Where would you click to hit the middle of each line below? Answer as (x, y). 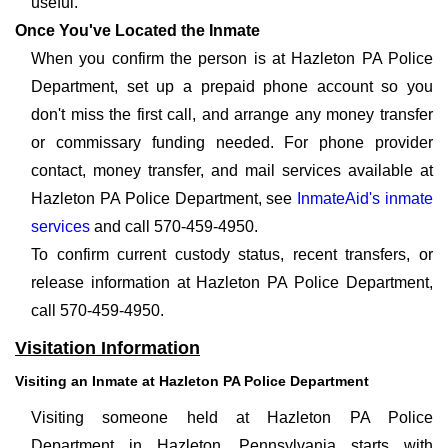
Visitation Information (107, 348)
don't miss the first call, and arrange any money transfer (232, 114)
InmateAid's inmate (365, 198)
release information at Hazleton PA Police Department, (232, 282)
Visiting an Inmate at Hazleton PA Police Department (192, 381)
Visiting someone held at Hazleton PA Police (232, 417)
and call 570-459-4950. (174, 226)
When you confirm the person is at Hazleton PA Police (232, 58)
